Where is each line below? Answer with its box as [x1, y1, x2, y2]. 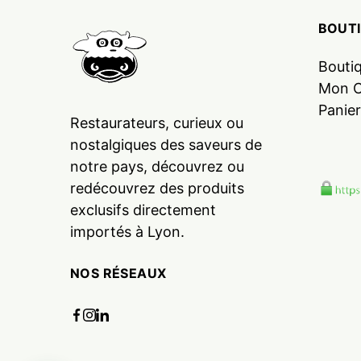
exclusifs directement [70, 201, 216, 219]
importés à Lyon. [70, 223, 185, 241]
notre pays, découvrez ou [70, 158, 244, 176]
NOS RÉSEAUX [70, 265, 167, 282]
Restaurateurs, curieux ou [70, 114, 243, 132]
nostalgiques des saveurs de [70, 136, 262, 154]
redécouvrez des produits [70, 180, 244, 197]
